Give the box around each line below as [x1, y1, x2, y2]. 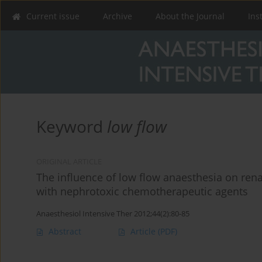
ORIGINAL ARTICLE [36, 157, 102, 167]
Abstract [49, 226, 81, 237]
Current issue [26, 11, 80, 22]
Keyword [36, 115, 107, 138]
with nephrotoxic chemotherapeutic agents [36, 184, 248, 199]
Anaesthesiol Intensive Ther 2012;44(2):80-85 [36, 208, 189, 219]
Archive [103, 11, 132, 22]
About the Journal [156, 11, 225, 22]
